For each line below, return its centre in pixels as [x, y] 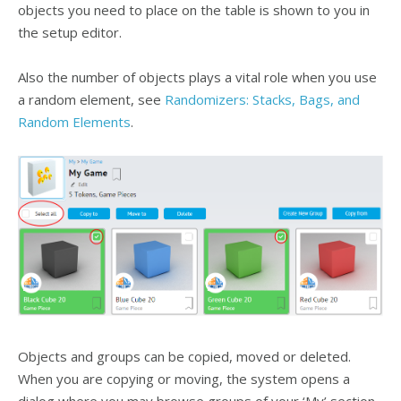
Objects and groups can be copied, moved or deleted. [184, 356]
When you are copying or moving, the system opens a [184, 378]
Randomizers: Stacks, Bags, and [262, 99]
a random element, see [91, 99]
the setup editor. [70, 32]
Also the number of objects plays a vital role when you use [197, 77]
